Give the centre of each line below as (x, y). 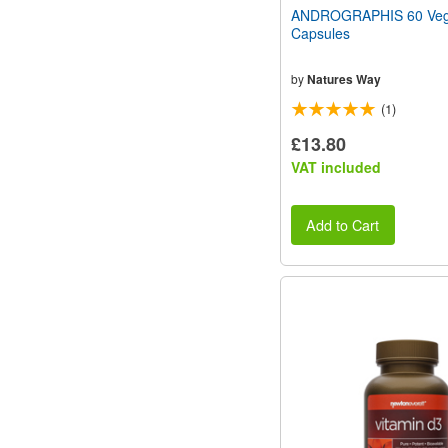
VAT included (336, 166)
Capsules (320, 32)
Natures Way (344, 78)
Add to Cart (343, 225)
